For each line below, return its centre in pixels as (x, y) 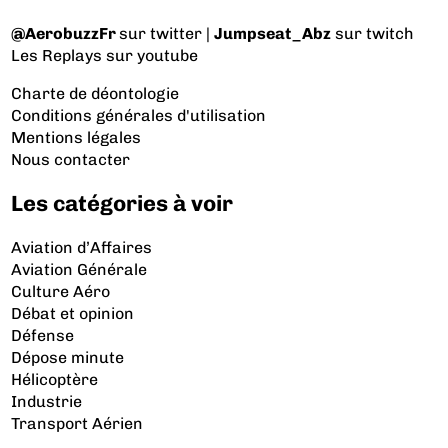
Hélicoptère (55, 380)
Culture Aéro (61, 292)
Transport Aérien (77, 424)
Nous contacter (71, 159)
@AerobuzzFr (64, 33)
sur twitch (373, 33)
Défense (43, 336)
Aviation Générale (79, 270)
